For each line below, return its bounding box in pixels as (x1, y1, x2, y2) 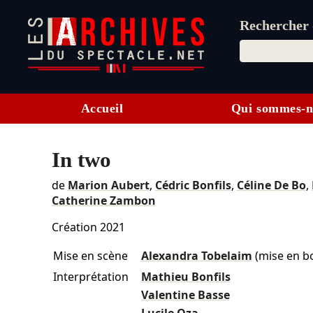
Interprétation (52, 269, 129, 285)
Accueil (80, 101, 124, 116)
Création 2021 (51, 219, 128, 235)
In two (51, 147, 111, 173)
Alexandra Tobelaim (140, 248, 252, 264)
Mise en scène (52, 248, 128, 264)
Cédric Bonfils (154, 177, 231, 194)
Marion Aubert (67, 177, 150, 194)
